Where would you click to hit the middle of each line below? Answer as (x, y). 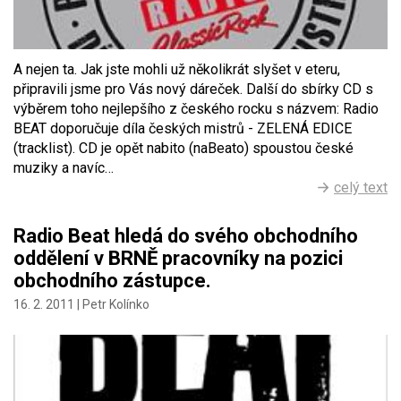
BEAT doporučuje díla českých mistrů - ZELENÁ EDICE (183, 129)
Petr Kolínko (116, 305)
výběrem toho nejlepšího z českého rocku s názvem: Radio (196, 109)
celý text (361, 188)
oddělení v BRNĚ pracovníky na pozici (178, 259)
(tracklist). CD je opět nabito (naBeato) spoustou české (183, 149)
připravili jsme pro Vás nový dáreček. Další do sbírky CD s (193, 90)
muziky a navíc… (64, 168)
